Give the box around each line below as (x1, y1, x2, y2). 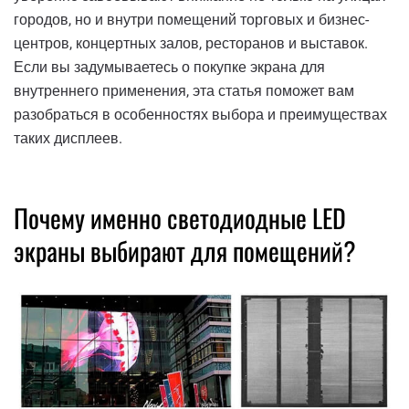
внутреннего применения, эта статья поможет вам (14, 82, 354, 100)
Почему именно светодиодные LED (14, 199, 346, 237)
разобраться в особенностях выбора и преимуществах (14, 106, 387, 124)
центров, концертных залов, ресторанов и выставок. (14, 35, 368, 53)
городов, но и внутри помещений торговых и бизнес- (14, 11, 369, 29)
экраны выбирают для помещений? (14, 232, 356, 270)
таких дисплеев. (14, 130, 122, 148)
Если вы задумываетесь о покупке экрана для (14, 58, 325, 77)
